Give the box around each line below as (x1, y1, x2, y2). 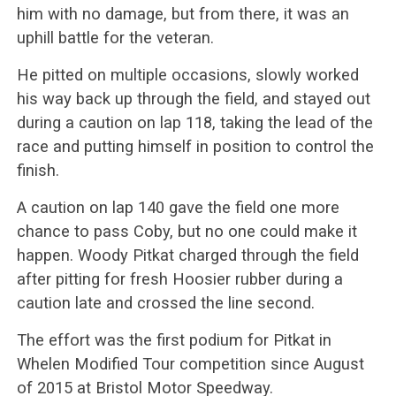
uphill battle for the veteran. (16, 27, 214, 47)
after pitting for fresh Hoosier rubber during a (16, 269, 343, 288)
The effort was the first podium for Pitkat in (16, 330, 331, 349)
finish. (16, 160, 59, 179)
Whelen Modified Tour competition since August (16, 354, 364, 373)
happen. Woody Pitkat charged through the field (16, 245, 359, 264)
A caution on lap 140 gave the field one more (16, 197, 339, 217)
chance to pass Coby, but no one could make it (16, 221, 357, 240)
